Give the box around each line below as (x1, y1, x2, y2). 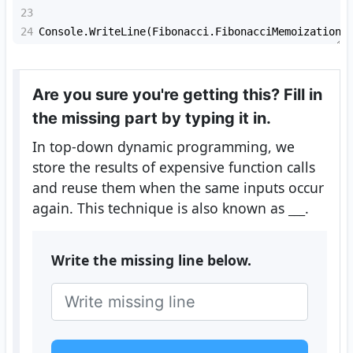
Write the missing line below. (50, 251, 251, 270)
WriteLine (89, 25, 146, 39)
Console (39, 25, 83, 39)
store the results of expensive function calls (32, 158, 315, 177)
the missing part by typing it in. (32, 109, 271, 128)
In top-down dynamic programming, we (32, 137, 295, 157)
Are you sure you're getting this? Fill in (32, 85, 322, 105)
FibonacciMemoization (215, 25, 341, 39)
